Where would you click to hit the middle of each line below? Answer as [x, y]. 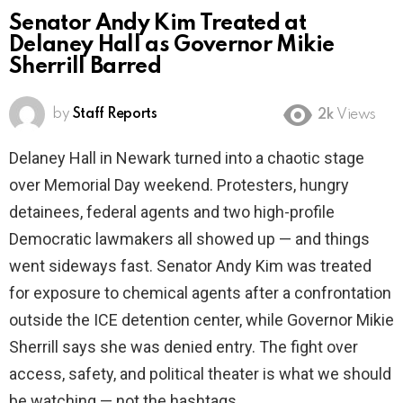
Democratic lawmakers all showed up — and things [189, 239]
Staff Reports [115, 115]
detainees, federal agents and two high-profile [172, 212]
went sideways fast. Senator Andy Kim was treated [190, 266]
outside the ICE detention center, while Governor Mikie [201, 320]
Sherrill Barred [85, 67]
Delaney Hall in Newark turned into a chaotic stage [187, 158]
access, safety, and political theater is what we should [200, 374]
